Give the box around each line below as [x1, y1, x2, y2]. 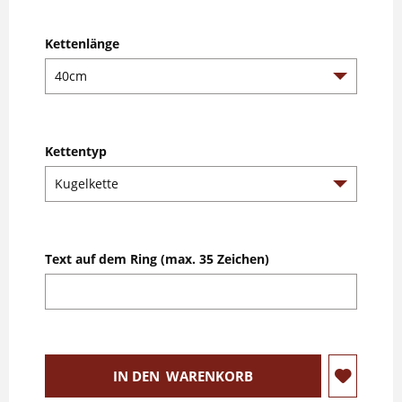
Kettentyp [45, 142, 107, 160]
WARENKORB [166, 366, 253, 385]
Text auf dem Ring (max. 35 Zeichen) [45, 249, 269, 267]
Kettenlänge [45, 34, 119, 52]
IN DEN [113, 366, 160, 385]
